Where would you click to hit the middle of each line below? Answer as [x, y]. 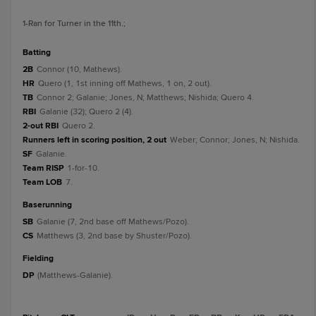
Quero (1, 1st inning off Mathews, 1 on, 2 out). [125, 84]
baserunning [50, 205]
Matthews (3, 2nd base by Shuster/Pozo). [114, 236]
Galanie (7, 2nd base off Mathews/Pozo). [113, 222]
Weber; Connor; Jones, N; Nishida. [235, 140]
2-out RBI [41, 126]
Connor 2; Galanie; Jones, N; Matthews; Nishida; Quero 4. [145, 98]
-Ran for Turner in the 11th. [74, 24]
